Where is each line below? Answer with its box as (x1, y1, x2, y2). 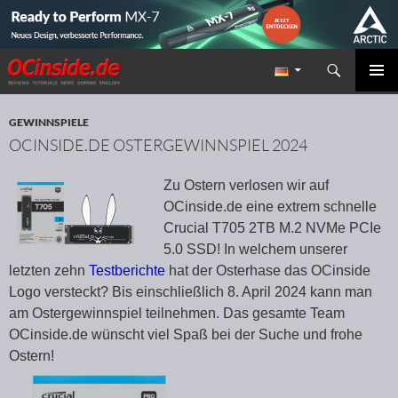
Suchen (4, 51, 49, 68)
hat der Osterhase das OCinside (165, 263, 370, 279)
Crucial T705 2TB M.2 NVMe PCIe (163, 220, 381, 236)
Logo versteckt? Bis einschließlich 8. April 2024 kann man (9, 284, 372, 300)
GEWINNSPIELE (9, 115, 89, 130)
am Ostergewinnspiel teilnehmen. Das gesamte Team (9, 306, 345, 322)
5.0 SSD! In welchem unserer (163, 242, 347, 258)
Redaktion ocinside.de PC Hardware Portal (9, 60, 309, 81)
